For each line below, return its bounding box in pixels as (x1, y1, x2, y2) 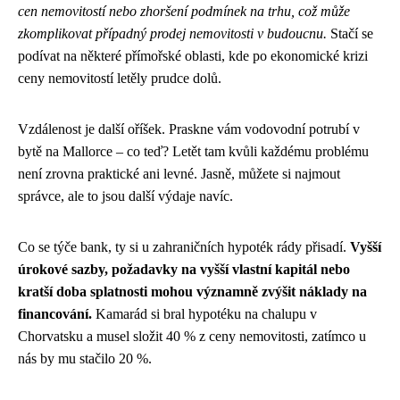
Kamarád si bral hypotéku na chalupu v (92, 305, 317, 321)
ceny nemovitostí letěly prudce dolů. (18, 70, 221, 86)
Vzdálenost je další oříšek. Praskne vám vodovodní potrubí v (18, 121, 360, 137)
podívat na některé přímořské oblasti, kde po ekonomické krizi (18, 47, 368, 63)
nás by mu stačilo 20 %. (18, 350, 152, 366)
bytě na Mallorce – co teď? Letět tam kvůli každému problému (18, 143, 369, 159)
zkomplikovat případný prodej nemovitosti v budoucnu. (18, 25, 327, 41)
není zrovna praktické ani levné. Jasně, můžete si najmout (18, 165, 340, 181)
